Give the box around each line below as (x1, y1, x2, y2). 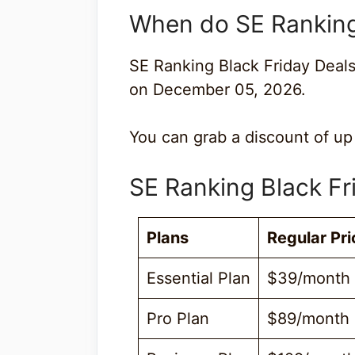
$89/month (267, 308, 349, 328)
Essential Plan (147, 268, 250, 288)
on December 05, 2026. (129, 79, 306, 99)
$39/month (267, 268, 350, 288)
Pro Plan (147, 308, 209, 328)
